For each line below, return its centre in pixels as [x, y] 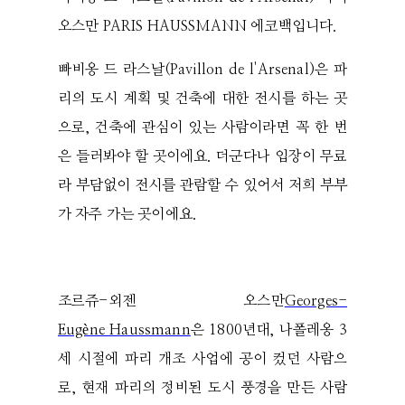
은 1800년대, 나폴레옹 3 [268, 330]
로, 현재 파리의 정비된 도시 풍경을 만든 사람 [202, 388]
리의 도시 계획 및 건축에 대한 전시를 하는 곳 [202, 99]
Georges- [316, 301]
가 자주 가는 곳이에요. [127, 215]
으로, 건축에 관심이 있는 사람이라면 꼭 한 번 [202, 128]
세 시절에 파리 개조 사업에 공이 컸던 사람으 [202, 359]
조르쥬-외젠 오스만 [171, 301]
